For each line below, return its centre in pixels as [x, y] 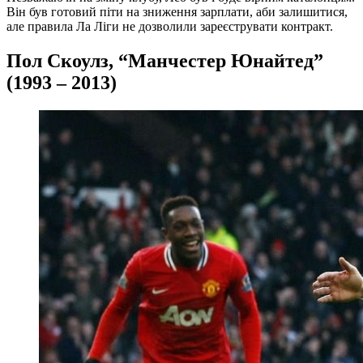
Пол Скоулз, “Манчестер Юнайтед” [165, 61]
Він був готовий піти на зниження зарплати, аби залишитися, [177, 12]
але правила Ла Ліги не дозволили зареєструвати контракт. [170, 27]
